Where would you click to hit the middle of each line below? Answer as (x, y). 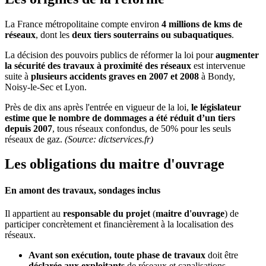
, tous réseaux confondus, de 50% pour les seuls (142, 128)
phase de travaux (171, 255)
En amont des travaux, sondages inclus (83, 190)
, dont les (54, 34)
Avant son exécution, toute (81, 255)
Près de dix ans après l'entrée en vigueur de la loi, (98, 107)
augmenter (237, 55)
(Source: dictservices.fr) (109, 139)
